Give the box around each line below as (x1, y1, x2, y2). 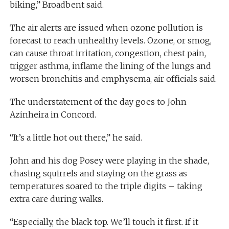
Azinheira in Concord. (9, 109, 96, 120)
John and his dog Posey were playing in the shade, (9, 155, 209, 166)
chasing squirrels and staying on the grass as (9, 168, 187, 178)
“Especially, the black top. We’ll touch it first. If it (9, 216, 198, 227)
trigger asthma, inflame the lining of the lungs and (9, 60, 211, 71)
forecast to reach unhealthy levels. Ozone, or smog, (9, 35, 212, 45)
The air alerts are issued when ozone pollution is (9, 22, 203, 33)
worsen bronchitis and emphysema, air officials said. (9, 73, 217, 84)
